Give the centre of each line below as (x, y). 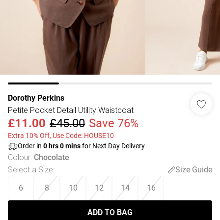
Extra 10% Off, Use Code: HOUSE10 (61, 136)
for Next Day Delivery (113, 146)
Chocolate (52, 157)
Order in (30, 146)
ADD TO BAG (110, 212)
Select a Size (30, 169)
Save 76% (114, 123)
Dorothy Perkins (36, 98)
